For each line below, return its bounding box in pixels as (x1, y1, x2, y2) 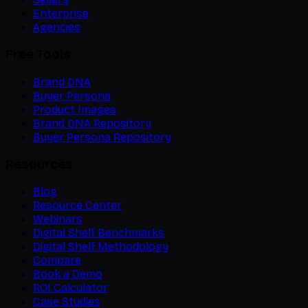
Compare (33, 254, 81, 267)
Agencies (33, 21, 80, 34)
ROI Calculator (33, 281, 108, 295)
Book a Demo (33, 267, 102, 281)
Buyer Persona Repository (33, 130, 171, 144)
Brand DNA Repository (33, 116, 151, 130)
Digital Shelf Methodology (33, 240, 168, 254)
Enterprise (33, 7, 89, 21)
